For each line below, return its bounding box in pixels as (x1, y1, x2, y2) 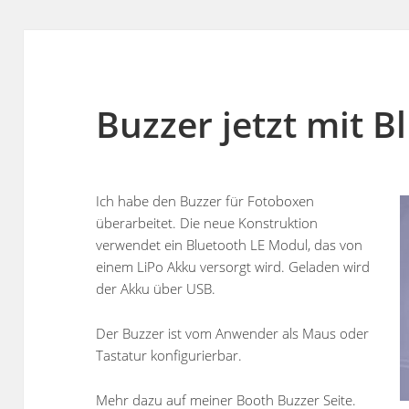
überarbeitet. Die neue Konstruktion (96, 213, 319, 232)
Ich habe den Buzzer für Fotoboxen (96, 191, 315, 210)
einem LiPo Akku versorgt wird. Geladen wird (96, 257, 371, 276)
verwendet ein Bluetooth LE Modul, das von (96, 235, 363, 254)
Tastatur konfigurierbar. (96, 346, 243, 365)
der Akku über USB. (96, 278, 216, 298)
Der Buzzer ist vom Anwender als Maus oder (96, 324, 370, 343)
